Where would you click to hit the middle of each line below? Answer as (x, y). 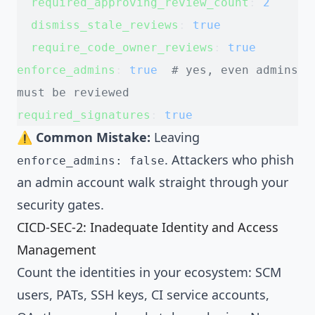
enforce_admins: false (91, 160)
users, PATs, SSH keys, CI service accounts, (143, 294)
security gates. (60, 204)
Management (57, 249)
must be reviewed (73, 92)
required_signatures (84, 115)
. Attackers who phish (229, 159)
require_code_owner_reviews (122, 47)
